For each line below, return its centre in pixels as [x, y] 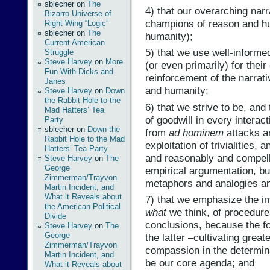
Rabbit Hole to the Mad [85, 139]
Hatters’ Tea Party [76, 149]
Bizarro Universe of [78, 14]
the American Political [83, 206]
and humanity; [177, 91]
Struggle [59, 52]
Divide [55, 216]
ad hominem [196, 132]
